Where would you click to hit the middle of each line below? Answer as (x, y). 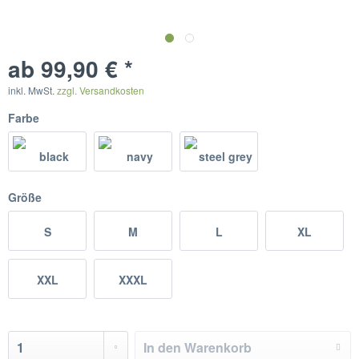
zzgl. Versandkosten (101, 90)
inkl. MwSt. (32, 90)
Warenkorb (218, 347)
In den (163, 347)
